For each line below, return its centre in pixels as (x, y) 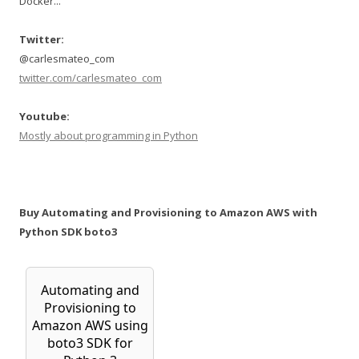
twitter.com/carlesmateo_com (91, 78)
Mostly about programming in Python (109, 136)
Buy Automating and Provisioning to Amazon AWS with (168, 213)
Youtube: (44, 117)
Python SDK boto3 (68, 232)
